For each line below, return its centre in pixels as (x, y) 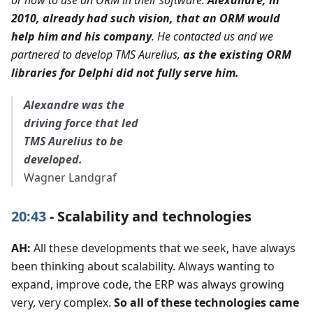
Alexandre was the (74, 104)
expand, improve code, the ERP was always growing (148, 284)
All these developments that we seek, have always (163, 248)
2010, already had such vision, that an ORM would (146, 18)
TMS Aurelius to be (73, 141)
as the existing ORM (237, 54)
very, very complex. (63, 302)
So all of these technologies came (206, 302)
